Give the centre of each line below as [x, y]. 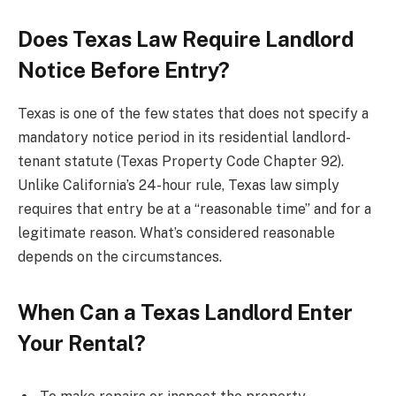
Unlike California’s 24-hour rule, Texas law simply [179, 185]
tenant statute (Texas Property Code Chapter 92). [181, 161]
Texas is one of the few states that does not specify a [193, 113]
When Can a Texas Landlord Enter [185, 312]
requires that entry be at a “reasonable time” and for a [194, 209]
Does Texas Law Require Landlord [186, 38]
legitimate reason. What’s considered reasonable [176, 232]
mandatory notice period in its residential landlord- [184, 137]
